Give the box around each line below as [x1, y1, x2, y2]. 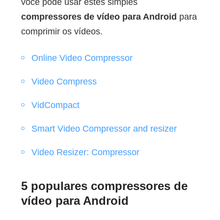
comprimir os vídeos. [21, 27, 103, 37]
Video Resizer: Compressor [31, 147, 139, 158]
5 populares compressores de [21, 179, 188, 193]
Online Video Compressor [31, 53, 133, 63]
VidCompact [31, 100, 80, 110]
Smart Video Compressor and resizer [31, 124, 177, 134]
